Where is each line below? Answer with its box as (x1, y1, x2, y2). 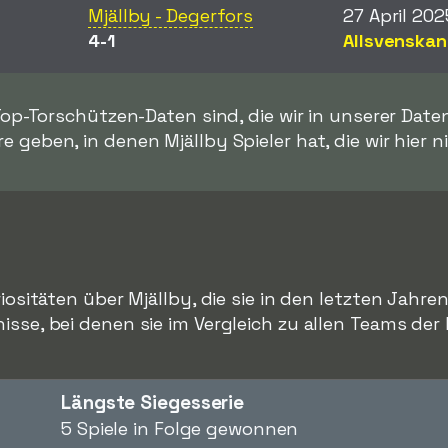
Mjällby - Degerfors (88, 4, 254, 27)
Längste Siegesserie (61, 390, 245, 415)
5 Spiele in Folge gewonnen (61, 417, 299, 440)
